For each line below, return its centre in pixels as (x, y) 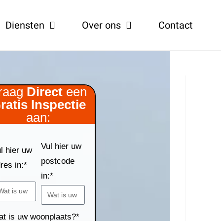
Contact (175, 25)
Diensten (25, 25)
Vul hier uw (61, 147)
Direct (44, 92)
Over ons (101, 25)
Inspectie (58, 105)
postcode (57, 161)
